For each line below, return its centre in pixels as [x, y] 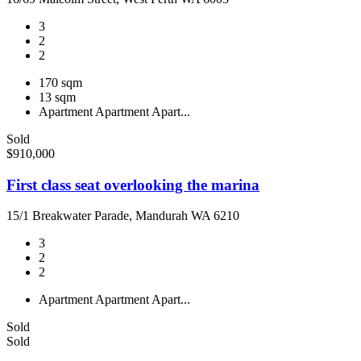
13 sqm [57, 97]
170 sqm [60, 82]
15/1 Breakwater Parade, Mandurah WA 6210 [123, 216]
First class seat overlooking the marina [133, 185]
